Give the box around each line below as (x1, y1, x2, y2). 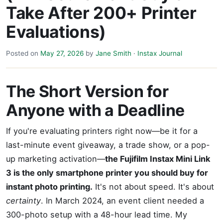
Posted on (6, 49, 40, 57)
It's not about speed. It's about (93, 182, 214, 192)
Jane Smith (96, 49, 131, 57)
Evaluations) (6, 21, 106, 42)
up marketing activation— (6, 154, 105, 164)
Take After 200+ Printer (6, 2, 197, 23)
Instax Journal (137, 49, 182, 57)
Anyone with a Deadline (6, 101, 185, 120)
